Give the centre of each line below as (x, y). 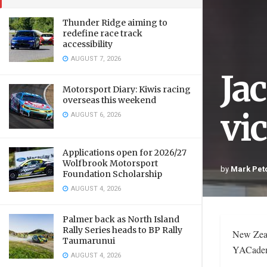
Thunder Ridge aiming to (115, 23)
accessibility (88, 44)
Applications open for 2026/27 (125, 153)
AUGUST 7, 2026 (95, 59)
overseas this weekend (109, 100)
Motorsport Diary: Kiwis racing (127, 89)
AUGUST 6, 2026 (95, 115)
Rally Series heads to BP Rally (122, 230)
